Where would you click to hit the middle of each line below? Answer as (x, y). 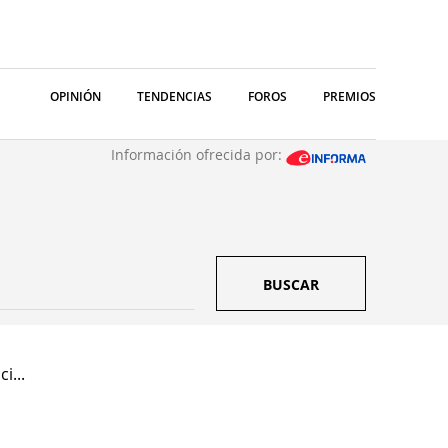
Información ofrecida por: (198, 154)
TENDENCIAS (174, 96)
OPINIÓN (75, 96)
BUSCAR (291, 284)
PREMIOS (349, 96)
